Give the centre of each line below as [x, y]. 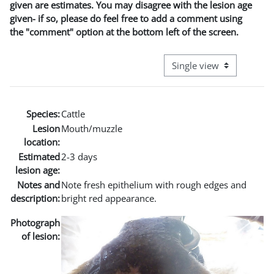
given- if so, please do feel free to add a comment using [126, 18]
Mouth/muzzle [92, 128]
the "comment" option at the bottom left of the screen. [124, 31]
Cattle [73, 113]
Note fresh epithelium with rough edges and [154, 184]
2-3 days [79, 156]
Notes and [39, 184]
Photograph [35, 222]
